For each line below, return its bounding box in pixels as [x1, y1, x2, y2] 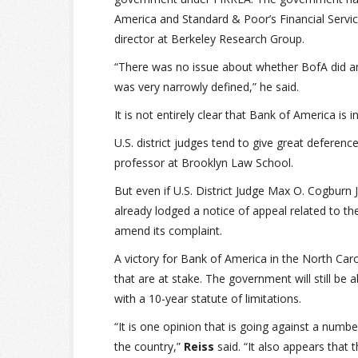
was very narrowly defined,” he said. [114, 79, 299, 94]
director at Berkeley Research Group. [114, 31, 304, 46]
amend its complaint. [114, 223, 222, 238]
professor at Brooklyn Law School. [114, 155, 293, 170]
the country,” [114, 339, 184, 354]
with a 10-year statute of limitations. [114, 291, 301, 306]
